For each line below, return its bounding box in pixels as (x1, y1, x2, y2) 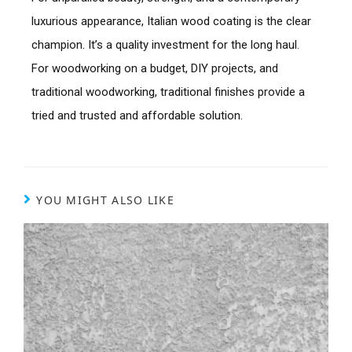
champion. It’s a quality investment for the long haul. (31, 38, 299, 53)
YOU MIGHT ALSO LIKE (36, 192, 174, 208)
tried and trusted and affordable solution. (31, 108, 243, 123)
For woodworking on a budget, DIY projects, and (31, 61, 278, 76)
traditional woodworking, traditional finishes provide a (31, 85, 305, 100)
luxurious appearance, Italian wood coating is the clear (31, 14, 311, 29)
